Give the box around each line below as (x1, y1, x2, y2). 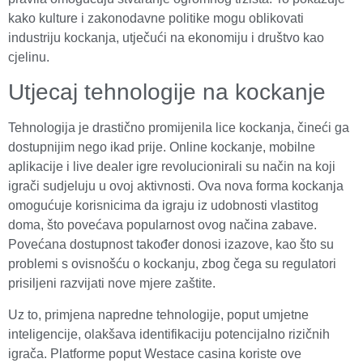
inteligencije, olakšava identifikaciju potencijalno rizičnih (8, 327, 330, 341)
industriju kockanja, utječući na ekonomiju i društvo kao (8, 30, 324, 45)
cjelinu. (8, 49, 49, 64)
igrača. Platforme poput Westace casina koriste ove (8, 346, 301, 361)
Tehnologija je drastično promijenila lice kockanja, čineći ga (8, 121, 349, 135)
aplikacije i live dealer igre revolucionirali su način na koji (8, 160, 335, 174)
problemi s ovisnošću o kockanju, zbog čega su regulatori (8, 257, 336, 271)
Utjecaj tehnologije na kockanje (8, 79, 326, 105)
